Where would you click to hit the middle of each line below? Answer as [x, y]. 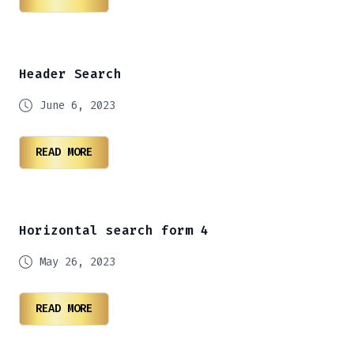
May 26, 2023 [77, 262]
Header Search [70, 74]
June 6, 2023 [77, 105]
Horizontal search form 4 [114, 230]
